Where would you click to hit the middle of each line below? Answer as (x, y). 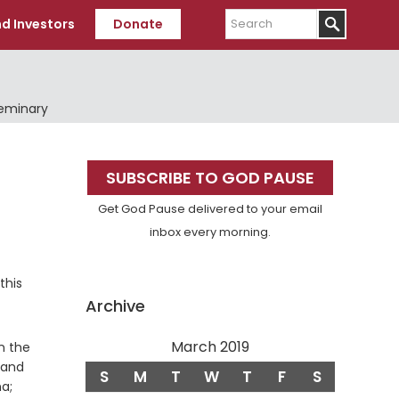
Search (248, 14)
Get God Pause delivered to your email (210, 209)
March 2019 (210, 347)
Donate (138, 24)
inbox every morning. (210, 232)
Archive (115, 306)
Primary (121, 156)
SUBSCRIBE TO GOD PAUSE (210, 178)
